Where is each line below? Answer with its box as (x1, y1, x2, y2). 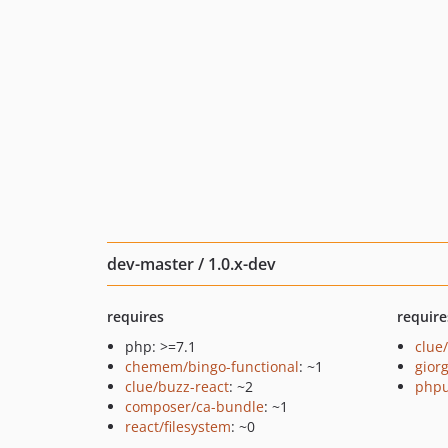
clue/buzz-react (125, 377, 229, 396)
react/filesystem (125, 417, 231, 436)
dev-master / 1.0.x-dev (107, 253, 276, 275)
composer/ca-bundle (125, 397, 264, 416)
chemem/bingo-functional (125, 357, 299, 376)
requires (107, 307, 164, 326)
